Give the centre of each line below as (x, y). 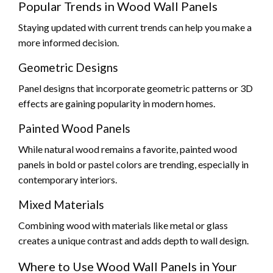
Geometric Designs (68, 67)
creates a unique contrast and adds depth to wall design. (133, 240)
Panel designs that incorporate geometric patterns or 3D (136, 88)
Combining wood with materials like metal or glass (123, 225)
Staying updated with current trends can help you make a (135, 27)
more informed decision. (69, 42)
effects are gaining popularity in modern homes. (117, 103)
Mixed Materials (61, 204)
